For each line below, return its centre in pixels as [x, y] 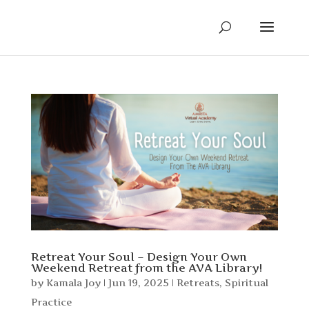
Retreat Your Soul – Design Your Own [139, 256]
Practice [51, 301]
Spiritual [246, 282]
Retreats [198, 282]
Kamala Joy [73, 282]
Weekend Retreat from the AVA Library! [146, 267]
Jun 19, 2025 [138, 282]
